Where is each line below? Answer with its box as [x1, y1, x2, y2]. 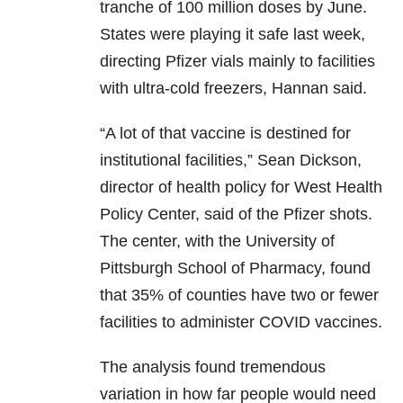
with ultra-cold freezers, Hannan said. [100, 79, 367, 98]
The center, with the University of [100, 232, 335, 251]
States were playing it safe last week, [100, 25, 365, 44]
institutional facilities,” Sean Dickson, [100, 151, 362, 170]
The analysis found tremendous [100, 358, 326, 377]
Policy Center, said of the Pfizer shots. [100, 205, 372, 224]
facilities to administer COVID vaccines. [100, 313, 382, 332]
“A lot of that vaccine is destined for [100, 124, 351, 143]
